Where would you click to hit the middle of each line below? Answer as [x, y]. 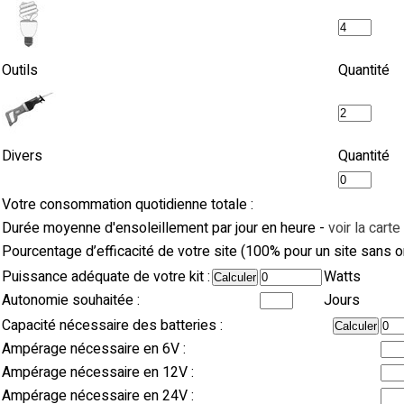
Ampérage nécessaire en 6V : [94, 349]
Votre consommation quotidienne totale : [128, 205]
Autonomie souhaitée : [71, 300]
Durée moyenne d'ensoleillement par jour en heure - [165, 228]
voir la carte [364, 228]
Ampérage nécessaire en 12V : [98, 372]
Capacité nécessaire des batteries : [112, 326]
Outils [20, 70]
